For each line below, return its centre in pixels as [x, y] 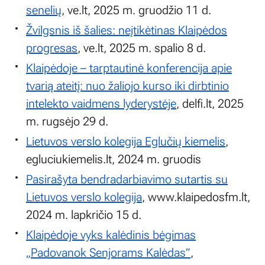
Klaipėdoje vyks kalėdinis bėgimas [111, 235]
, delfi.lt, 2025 [210, 104]
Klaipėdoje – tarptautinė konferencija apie [129, 68]
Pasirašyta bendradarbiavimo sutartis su [127, 179]
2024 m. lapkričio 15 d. [84, 215]
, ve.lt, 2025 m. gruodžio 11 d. [136, 10]
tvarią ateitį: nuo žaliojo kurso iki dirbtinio [127, 86]
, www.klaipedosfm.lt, [196, 197]
